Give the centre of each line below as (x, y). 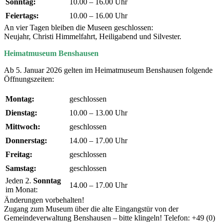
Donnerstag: (26, 140)
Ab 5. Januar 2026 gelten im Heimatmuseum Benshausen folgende (108, 70)
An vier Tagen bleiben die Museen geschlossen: (79, 27)
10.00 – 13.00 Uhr (98, 112)
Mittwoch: (23, 126)
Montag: (20, 99)
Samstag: (21, 168)
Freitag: (19, 154)
